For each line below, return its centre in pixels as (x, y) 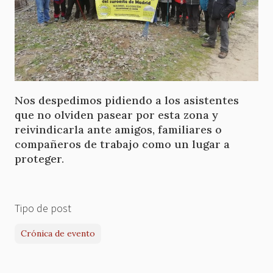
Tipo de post (43, 208)
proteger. (39, 158)
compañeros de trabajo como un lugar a (122, 144)
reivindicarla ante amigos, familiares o (118, 129)
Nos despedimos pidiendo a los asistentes (127, 100)
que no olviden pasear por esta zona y (116, 115)
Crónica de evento (58, 233)
